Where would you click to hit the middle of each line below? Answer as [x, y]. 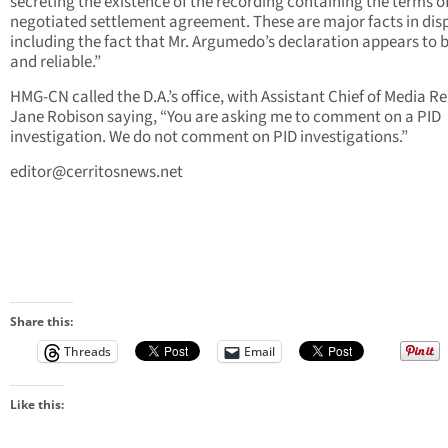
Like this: [37, 405]
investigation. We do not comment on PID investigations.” [209, 137]
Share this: [41, 322]
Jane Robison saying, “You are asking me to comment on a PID [225, 117]
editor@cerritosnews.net [96, 172]
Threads [87, 352]
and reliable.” [55, 62]
